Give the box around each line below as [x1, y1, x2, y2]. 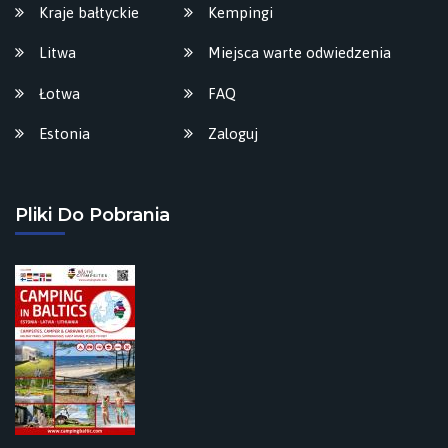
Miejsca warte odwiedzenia [208, 44, 391, 62]
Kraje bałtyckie [39, 3, 139, 21]
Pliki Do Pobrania [15, 203, 170, 226]
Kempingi [208, 3, 273, 21]
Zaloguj [208, 125, 258, 143]
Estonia [39, 125, 90, 143]
